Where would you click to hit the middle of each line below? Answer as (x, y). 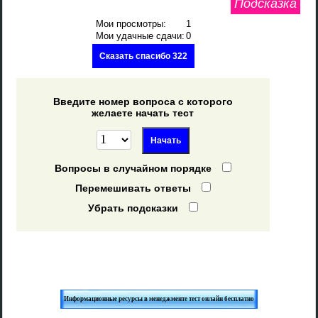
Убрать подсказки (133, 208)
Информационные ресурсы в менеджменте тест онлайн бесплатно (159, 299)
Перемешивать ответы (133, 188)
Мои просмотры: (131, 24)
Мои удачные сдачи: (140, 36)
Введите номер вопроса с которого (143, 102)
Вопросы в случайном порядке (133, 168)
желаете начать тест (143, 113)
